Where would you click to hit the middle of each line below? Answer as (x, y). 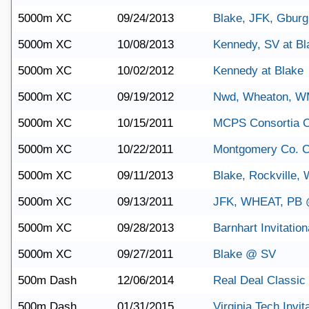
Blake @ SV (245, 254)
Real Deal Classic (259, 280)
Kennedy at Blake (258, 71)
